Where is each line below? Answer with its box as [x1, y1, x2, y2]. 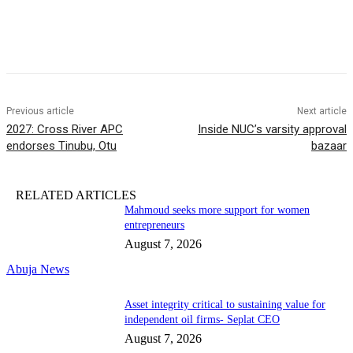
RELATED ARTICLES [16, 188, 136, 203]
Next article [296, 106, 347, 117]
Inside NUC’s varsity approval [197, 122, 347, 137]
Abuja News [6, 262, 69, 276]
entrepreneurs [124, 219, 185, 232]
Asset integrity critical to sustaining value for [124, 298, 326, 310]
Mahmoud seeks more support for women [124, 204, 310, 217]
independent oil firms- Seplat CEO [124, 313, 281, 325]
